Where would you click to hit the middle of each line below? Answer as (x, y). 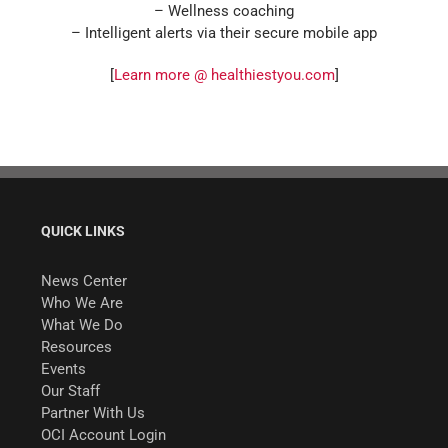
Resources (76, 346)
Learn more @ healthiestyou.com (224, 74)
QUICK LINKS (82, 230)
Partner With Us (92, 412)
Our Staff (70, 390)
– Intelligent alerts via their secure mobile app (224, 32)
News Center (83, 280)
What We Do (81, 324)
